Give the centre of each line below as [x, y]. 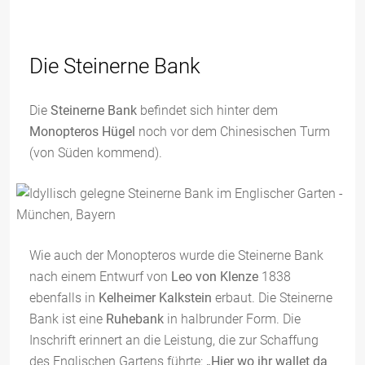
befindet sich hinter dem [207, 110]
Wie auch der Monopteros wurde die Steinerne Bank [176, 255]
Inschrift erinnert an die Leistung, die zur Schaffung [174, 340]
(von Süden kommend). [96, 153]
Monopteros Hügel [82, 132]
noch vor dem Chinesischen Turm [233, 132]
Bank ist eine [68, 319]
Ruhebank [135, 319]
